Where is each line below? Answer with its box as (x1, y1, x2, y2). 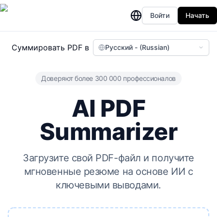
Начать (186, 11, 209, 19)
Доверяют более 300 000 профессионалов (41, 74, 176, 82)
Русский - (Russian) (105, 43, 170, 51)
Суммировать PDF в (12, 43, 89, 52)
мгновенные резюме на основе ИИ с (24, 166, 193, 177)
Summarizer (39, 117, 178, 146)
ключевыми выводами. (56, 179, 161, 191)
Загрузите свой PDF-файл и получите (23, 152, 194, 164)
